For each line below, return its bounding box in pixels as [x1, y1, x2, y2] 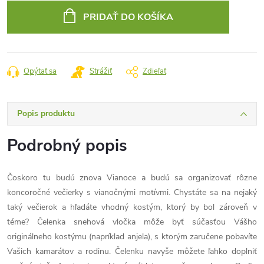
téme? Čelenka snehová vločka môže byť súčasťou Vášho [7, 216, 257, 227]
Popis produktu [17, 108, 75, 119]
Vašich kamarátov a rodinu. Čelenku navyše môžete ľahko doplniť [7, 246, 257, 257]
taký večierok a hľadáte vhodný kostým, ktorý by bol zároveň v [7, 202, 257, 213]
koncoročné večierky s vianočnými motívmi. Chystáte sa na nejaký [7, 187, 257, 198]
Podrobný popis [7, 134, 127, 157]
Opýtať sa [24, 66, 57, 77]
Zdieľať [143, 66, 166, 77]
